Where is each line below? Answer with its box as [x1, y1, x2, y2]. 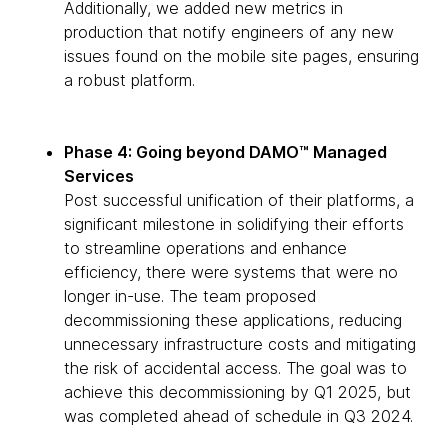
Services [64, 166, 134, 186]
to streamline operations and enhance [64, 238, 347, 258]
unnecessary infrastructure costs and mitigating [64, 334, 416, 354]
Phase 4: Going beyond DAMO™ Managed [64, 142, 387, 162]
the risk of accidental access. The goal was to [64, 358, 407, 378]
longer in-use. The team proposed [64, 286, 316, 306]
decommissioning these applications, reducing [64, 310, 402, 330]
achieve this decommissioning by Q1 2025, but [64, 382, 411, 402]
